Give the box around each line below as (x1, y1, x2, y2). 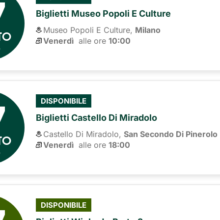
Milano (135, 25, 161, 35)
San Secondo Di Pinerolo (124, 129, 218, 139)
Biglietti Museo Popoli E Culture (36, 8, 171, 19)
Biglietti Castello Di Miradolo (36, 112, 158, 123)
